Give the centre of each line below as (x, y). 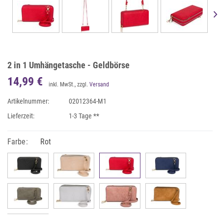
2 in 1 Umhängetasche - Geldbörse (69, 65)
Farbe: (18, 142)
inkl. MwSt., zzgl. (69, 84)
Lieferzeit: (21, 116)
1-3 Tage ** (84, 116)
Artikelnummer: (28, 101)
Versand (99, 84)
